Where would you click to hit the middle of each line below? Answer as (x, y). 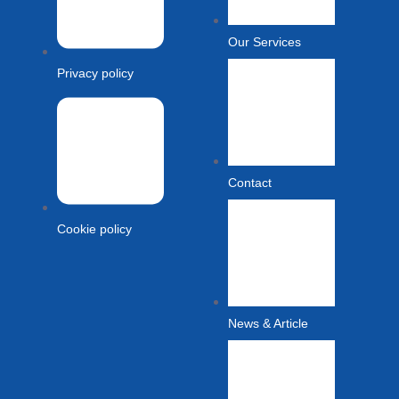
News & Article (268, 324)
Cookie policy (94, 228)
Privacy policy (95, 73)
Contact (250, 183)
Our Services (265, 42)
